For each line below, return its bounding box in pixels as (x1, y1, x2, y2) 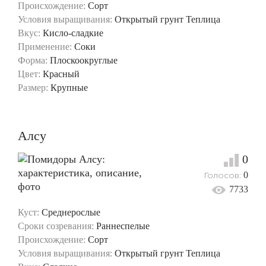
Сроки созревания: (18, 220, 94, 231)
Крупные (50, 82, 88, 93)
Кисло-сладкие (43, 27, 103, 38)
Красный (43, 68, 80, 79)
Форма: (18, 55, 47, 65)
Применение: (18, 41, 72, 52)
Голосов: (203, 169, 243, 180)
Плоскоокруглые (50, 55, 118, 65)
